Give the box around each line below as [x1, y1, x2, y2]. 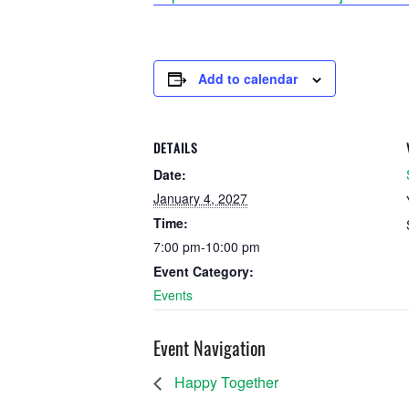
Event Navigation [153, 336, 266, 361]
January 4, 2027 [153, 189, 247, 207]
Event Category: [153, 262, 254, 280]
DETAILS [153, 140, 198, 157]
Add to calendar [198, 69, 298, 88]
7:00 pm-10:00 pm [153, 237, 260, 256]
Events [153, 286, 193, 304]
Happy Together [171, 372, 278, 393]
